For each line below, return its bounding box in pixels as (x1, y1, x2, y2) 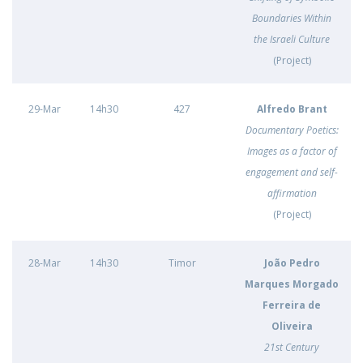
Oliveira (271, 319, 313, 333)
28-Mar (28, 256, 61, 270)
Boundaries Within (252, 11, 331, 25)
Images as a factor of (246, 144, 337, 158)
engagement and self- (246, 165, 338, 179)
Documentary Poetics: (245, 123, 339, 137)
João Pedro (263, 256, 320, 270)
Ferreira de (263, 298, 321, 312)
